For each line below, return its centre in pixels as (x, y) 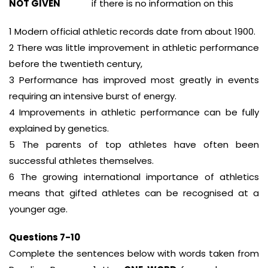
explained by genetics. (59, 128)
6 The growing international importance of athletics (134, 177)
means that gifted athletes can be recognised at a (134, 193)
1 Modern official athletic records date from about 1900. (132, 31)
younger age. (38, 209)
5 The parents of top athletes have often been (134, 144)
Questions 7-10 (45, 237)
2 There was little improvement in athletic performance (134, 48)
